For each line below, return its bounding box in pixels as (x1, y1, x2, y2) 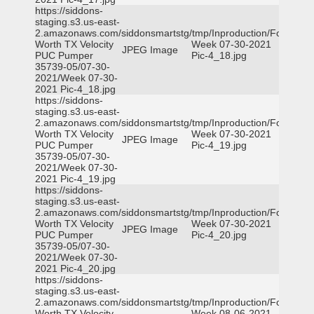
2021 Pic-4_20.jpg (35, 263, 116, 274)
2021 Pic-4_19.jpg (35, 173, 116, 184)
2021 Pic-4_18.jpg (35, 83, 116, 95)
